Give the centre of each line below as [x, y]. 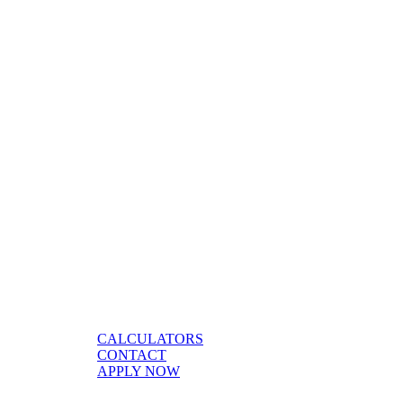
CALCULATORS [150, 338]
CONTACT [132, 354]
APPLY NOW [139, 371]
